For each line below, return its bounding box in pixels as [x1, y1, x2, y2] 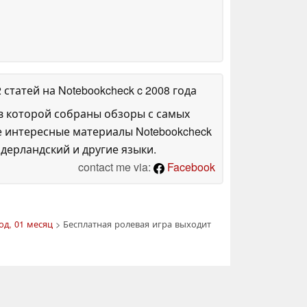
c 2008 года [134, 82, 197, 98]
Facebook [164, 158, 215, 175]
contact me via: [78, 158, 153, 175]
